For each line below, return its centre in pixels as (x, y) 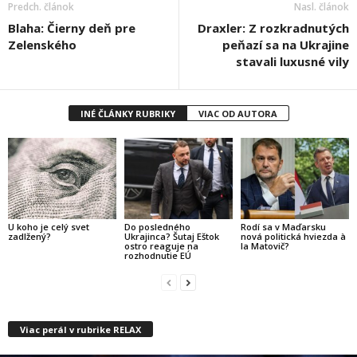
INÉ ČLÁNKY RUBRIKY (127, 113)
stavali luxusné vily (292, 61)
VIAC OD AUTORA (237, 113)
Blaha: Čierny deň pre (72, 27)
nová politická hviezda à (293, 236)
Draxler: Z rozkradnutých (273, 27)
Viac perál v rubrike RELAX (80, 330)
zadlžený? (29, 236)
